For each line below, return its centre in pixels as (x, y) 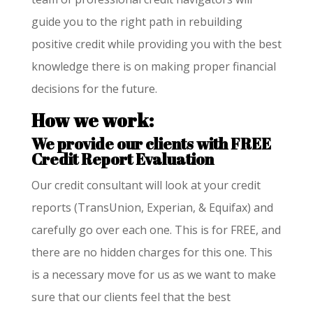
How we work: (92, 120)
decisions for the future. (94, 88)
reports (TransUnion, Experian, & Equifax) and (152, 207)
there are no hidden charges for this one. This (152, 252)
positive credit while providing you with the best (156, 44)
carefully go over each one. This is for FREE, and (156, 230)
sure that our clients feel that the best (131, 297)
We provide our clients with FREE (151, 143)
